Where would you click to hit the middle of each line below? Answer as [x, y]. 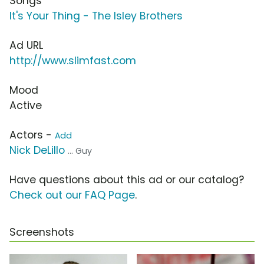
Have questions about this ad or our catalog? [127, 180]
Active [26, 106]
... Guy [80, 151]
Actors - [32, 135]
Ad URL [26, 46]
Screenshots [42, 232]
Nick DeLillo [37, 151]
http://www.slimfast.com [73, 61]
